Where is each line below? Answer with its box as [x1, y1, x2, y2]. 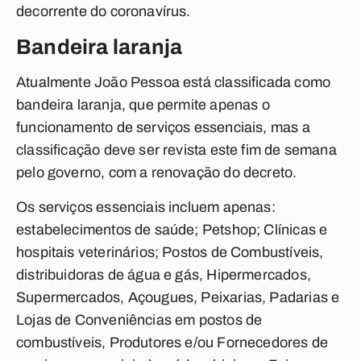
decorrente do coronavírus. [16, 3, 191, 19]
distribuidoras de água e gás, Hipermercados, [16, 267, 311, 283]
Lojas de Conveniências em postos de [16, 312, 263, 328]
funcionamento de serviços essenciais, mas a [16, 119, 310, 135]
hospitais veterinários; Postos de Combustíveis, [16, 244, 324, 260]
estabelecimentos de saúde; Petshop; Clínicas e [16, 222, 328, 238]
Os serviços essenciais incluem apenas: [16, 199, 276, 215]
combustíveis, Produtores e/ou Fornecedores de [16, 334, 329, 351]
